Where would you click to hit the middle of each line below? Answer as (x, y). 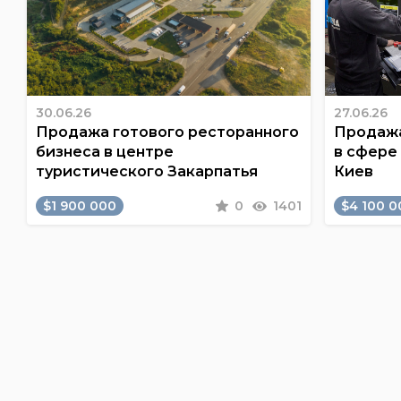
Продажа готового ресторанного (167, 132)
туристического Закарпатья (146, 171)
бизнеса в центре (104, 152)
